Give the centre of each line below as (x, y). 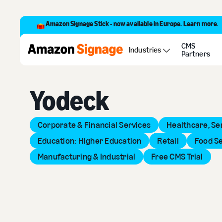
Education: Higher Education (90, 141)
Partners (195, 54)
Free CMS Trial (177, 157)
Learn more (200, 24)
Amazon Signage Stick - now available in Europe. (114, 24)
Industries (145, 50)
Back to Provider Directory (79, 48)
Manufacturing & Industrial (87, 157)
